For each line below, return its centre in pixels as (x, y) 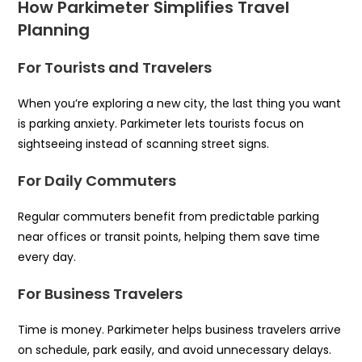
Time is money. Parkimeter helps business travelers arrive (180, 330)
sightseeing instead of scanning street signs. (144, 144)
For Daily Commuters (97, 181)
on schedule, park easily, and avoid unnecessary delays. (175, 350)
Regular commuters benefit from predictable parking (169, 217)
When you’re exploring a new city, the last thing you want (180, 104)
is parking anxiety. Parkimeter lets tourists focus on (161, 124)
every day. (47, 257)
